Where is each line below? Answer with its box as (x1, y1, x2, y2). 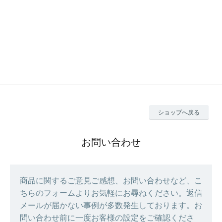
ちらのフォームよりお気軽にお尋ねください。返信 (20, 188, 202, 197)
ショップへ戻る (158, 109, 200, 116)
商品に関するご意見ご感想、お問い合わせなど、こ (20, 176, 202, 185)
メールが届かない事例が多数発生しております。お (20, 201, 202, 210)
